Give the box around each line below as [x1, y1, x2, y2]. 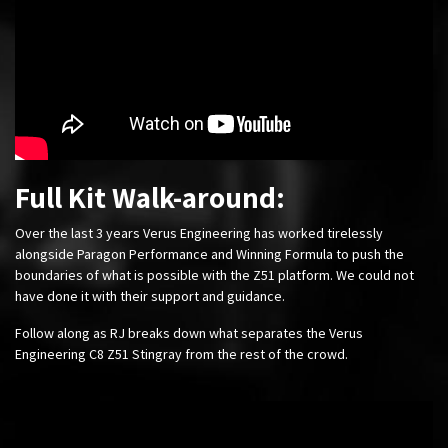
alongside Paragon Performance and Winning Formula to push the [15, 245, 404, 264]
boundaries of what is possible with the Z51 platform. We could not [15, 266, 414, 285]
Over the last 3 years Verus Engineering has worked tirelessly [15, 224, 383, 243]
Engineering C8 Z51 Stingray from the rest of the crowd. [15, 345, 351, 364]
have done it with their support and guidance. [15, 287, 288, 306]
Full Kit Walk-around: [15, 178, 285, 217]
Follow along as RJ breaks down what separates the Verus [15, 324, 363, 343]
